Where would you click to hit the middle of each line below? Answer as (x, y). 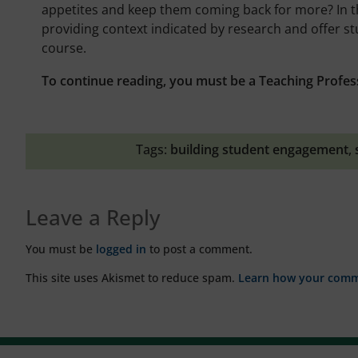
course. (64, 48)
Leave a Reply (93, 217)
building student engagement (259, 149)
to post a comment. (199, 249)
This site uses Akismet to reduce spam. (132, 277)
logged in (121, 249)
